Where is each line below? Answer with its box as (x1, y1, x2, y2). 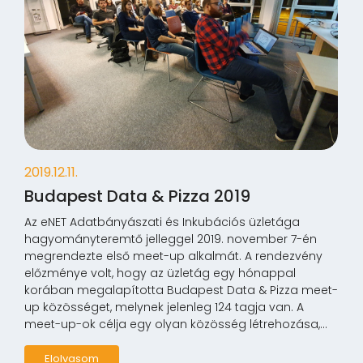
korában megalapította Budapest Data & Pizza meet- (24, 282, 338, 299)
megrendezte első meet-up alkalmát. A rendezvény (24, 248, 322, 265)
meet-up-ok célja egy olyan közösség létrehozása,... (24, 316, 327, 333)
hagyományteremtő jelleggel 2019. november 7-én (24, 231, 317, 248)
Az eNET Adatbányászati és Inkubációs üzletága (24, 214, 300, 231)
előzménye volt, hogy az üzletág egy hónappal (24, 265, 296, 282)
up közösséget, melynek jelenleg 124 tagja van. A (24, 299, 304, 316)
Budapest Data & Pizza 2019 (24, 185, 250, 208)
